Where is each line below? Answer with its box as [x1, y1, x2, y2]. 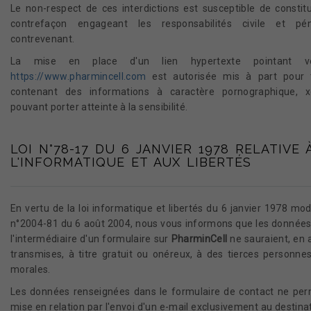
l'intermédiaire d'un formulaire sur [10, 233, 171, 244]
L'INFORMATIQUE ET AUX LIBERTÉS [10, 155, 251, 169]
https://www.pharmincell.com [10, 71, 146, 82]
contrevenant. [10, 33, 75, 44]
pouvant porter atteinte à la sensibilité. [10, 101, 188, 112]
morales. [10, 264, 51, 275]
